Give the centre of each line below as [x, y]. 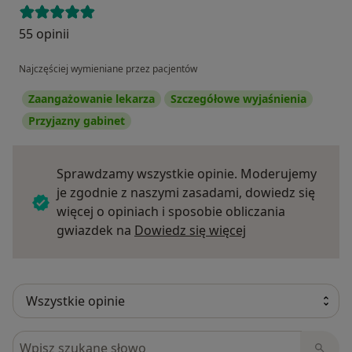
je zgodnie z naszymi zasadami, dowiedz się [186, 193]
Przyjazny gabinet [77, 121]
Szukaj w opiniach [69, 340]
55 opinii [44, 34]
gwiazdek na [95, 231]
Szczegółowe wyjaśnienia [238, 99]
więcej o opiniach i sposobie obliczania [171, 212]
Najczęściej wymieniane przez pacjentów [108, 69]
